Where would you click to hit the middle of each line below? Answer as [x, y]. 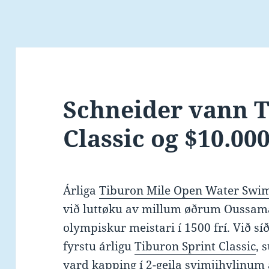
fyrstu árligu [99, 246]
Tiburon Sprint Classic [195, 246]
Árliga [81, 191]
